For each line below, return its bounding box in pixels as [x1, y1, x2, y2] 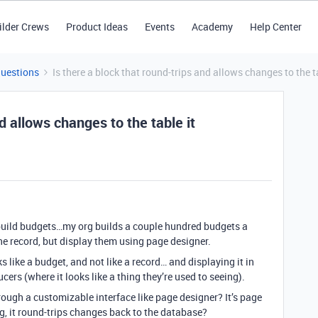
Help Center [249, 20, 302, 33]
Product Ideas [65, 20, 128, 33]
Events [144, 20, 175, 33]
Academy [191, 20, 233, 33]
